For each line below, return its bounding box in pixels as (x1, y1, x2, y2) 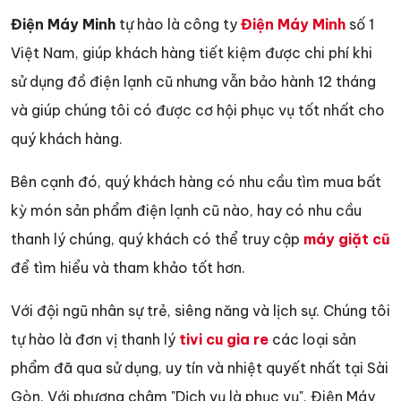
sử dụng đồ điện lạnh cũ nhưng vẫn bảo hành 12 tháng (11, 72, 376, 90)
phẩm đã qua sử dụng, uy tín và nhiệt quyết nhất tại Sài (11, 358, 388, 377)
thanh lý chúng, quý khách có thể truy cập (11, 229, 303, 248)
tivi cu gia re (179, 329, 269, 348)
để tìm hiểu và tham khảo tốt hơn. (11, 258, 245, 277)
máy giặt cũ (303, 229, 390, 248)
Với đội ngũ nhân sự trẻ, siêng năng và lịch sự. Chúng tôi (11, 301, 390, 320)
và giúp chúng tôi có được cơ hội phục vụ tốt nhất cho (11, 100, 385, 119)
